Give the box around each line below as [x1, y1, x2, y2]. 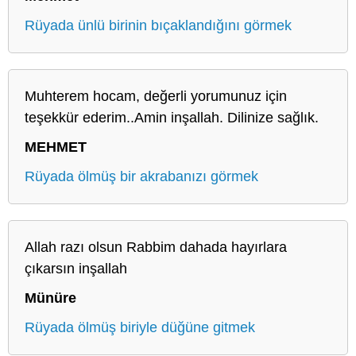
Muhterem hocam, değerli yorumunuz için [25, 87, 287, 104]
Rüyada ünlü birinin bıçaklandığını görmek [25, 17, 292, 33]
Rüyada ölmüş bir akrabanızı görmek [25, 168, 258, 184]
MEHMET [25, 138, 87, 155]
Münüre [25, 289, 76, 306]
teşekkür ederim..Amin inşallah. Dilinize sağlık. [25, 109, 319, 126]
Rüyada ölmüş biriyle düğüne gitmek [25, 319, 255, 335]
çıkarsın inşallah [25, 260, 127, 277]
